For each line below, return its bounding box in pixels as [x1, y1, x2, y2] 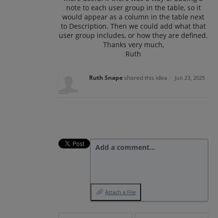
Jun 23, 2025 [175, 74, 205, 81]
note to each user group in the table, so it [66, 3, 201, 12]
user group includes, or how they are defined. [59, 31, 208, 40]
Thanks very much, [103, 40, 164, 49]
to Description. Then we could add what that [61, 21, 206, 31]
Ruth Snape [89, 73, 123, 82]
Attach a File [105, 188, 136, 196]
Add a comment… [95, 143, 155, 152]
